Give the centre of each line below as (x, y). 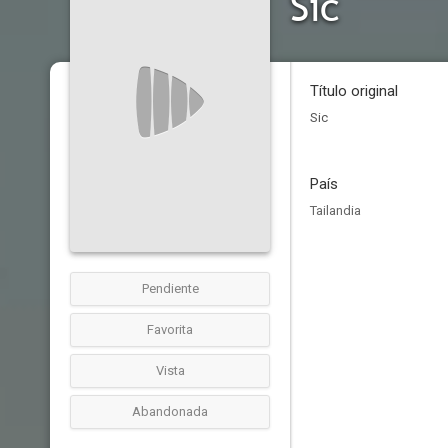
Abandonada (170, 411)
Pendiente (170, 288)
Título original (354, 91)
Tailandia (335, 210)
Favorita (170, 329)
